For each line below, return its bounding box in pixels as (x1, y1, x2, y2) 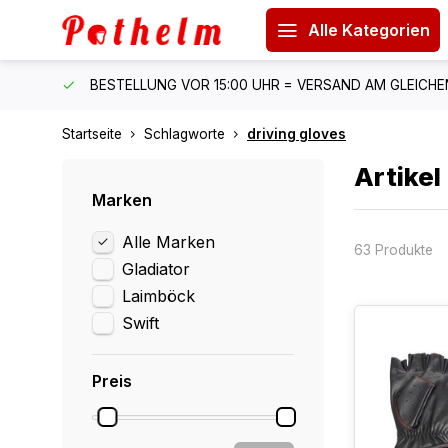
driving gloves (247, 126, 346, 142)
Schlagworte (144, 126, 225, 142)
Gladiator (122, 259, 190, 279)
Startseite (62, 126, 122, 142)
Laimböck (122, 286, 195, 306)
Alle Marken (122, 232, 215, 252)
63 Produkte (353, 241, 433, 258)
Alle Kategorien (307, 20, 430, 40)
